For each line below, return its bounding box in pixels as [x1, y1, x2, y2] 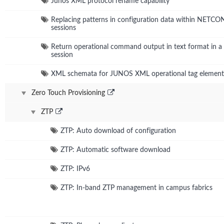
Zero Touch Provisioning [31, 89, 105, 96]
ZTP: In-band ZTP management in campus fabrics [60, 184, 212, 191]
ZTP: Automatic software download [60, 146, 170, 153]
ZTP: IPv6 [60, 165, 90, 172]
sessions [51, 24, 76, 31]
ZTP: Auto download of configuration [60, 127, 176, 134]
